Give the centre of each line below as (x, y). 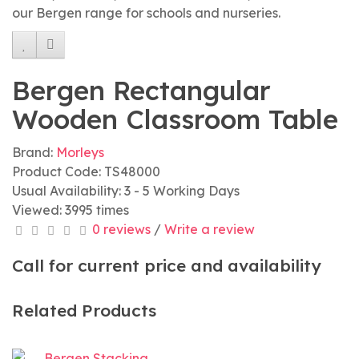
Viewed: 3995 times (71, 210)
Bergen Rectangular (141, 90)
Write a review (210, 229)
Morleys (80, 152)
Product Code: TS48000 (86, 171)
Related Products (84, 310)
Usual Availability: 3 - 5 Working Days (126, 191)
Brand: (34, 152)
